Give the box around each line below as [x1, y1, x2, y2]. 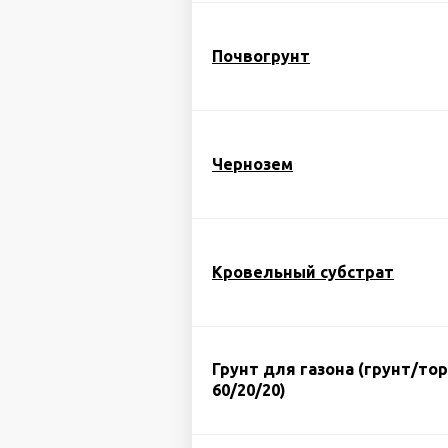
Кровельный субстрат [212, 263, 394, 281]
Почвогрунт [212, 47, 310, 65]
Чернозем [212, 155, 293, 173]
